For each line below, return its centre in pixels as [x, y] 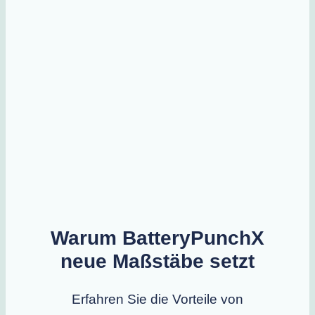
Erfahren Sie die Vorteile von [157, 299]
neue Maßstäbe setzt [157, 261]
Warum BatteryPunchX [157, 238]
